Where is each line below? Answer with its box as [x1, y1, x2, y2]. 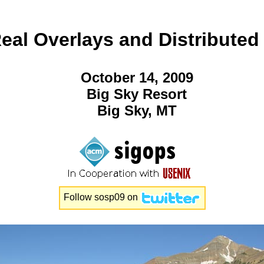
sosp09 [94, 192, 125, 203]
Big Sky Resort [87, 85, 187, 102]
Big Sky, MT [97, 102, 177, 118]
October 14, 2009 [80, 69, 193, 85]
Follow [63, 192, 94, 203]
